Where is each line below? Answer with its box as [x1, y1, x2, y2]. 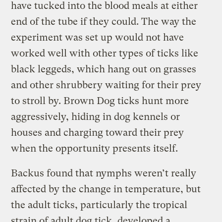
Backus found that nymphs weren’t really [11, 167, 197, 179]
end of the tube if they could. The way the [11, 16, 197, 28]
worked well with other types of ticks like [11, 48, 199, 59]
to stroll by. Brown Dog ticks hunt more [11, 95, 189, 107]
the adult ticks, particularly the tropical [11, 199, 188, 211]
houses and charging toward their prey [11, 127, 184, 139]
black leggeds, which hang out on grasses [11, 63, 197, 75]
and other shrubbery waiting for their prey [11, 79, 202, 91]
